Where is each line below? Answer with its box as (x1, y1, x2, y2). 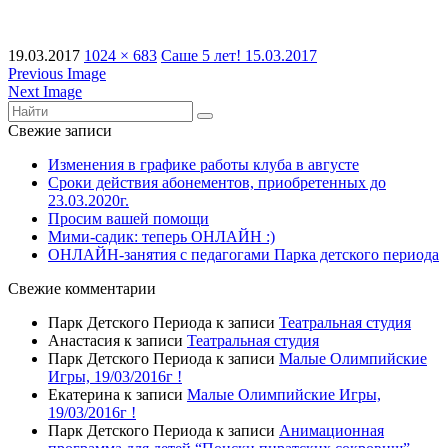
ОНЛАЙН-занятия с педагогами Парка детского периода (48, 245, 439, 263)
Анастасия (48, 331, 120, 349)
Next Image (8, 82, 82, 100)
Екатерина (48, 385, 120, 403)
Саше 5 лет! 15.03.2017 (161, 46, 317, 64)
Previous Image (8, 64, 106, 82)
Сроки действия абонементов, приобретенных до (48, 173, 386, 191)
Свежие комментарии (8, 279, 156, 297)
